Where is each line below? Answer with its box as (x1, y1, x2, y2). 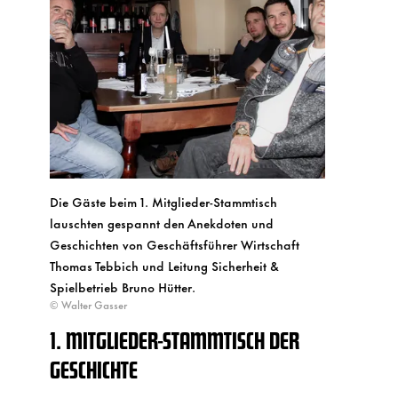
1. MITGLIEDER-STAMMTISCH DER (50, 325, 299, 355)
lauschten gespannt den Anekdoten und (50, 213, 274, 233)
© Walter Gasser (50, 297, 127, 314)
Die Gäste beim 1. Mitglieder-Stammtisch (50, 192, 277, 211)
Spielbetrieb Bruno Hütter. (50, 277, 195, 297)
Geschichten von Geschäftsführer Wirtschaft (50, 235, 299, 254)
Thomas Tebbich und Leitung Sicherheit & (50, 256, 279, 275)
